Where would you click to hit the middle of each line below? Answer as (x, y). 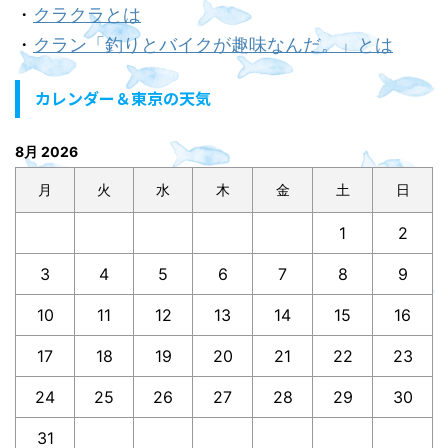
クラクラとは (87, 14)
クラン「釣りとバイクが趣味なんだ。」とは (213, 44)
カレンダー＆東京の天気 (123, 97)
